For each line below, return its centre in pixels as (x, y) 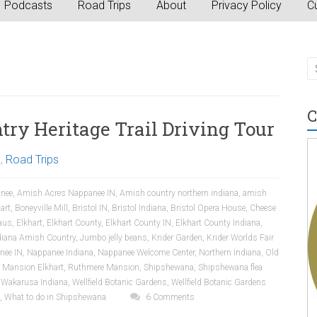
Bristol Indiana (139, 208)
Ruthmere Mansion (104, 267)
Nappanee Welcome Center (146, 253)
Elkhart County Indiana (218, 223)
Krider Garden (177, 238)
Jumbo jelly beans (114, 238)
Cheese (263, 208)
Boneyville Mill (41, 208)
